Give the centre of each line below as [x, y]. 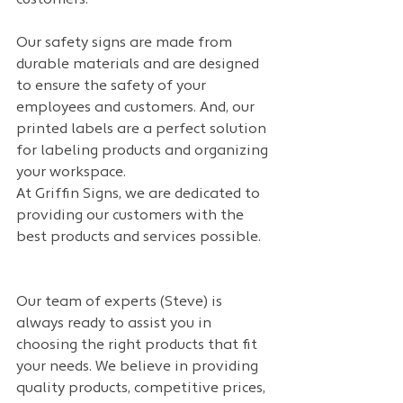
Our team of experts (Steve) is [121, 303]
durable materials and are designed [139, 65]
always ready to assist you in [116, 324]
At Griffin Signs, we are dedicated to [140, 195]
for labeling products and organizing [144, 152]
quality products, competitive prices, [143, 389]
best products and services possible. [140, 238]
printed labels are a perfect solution [143, 130]
